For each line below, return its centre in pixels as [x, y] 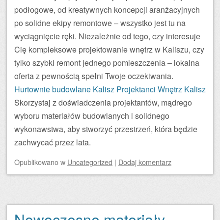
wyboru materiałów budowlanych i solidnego [92, 116]
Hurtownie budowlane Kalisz [64, 89]
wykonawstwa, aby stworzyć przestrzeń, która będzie [106, 129]
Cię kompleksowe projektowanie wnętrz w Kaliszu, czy [109, 49]
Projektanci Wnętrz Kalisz [161, 89]
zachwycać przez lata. [53, 142]
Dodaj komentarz [145, 162]
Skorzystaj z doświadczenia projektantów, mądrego [103, 102]
